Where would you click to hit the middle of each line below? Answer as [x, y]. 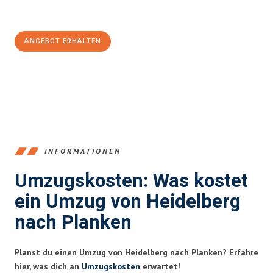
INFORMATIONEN [83, 151]
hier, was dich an [48, 266]
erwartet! [160, 266]
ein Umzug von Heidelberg [128, 202]
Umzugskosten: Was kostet [131, 181]
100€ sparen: [47, 12]
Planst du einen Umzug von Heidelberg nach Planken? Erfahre [136, 252]
